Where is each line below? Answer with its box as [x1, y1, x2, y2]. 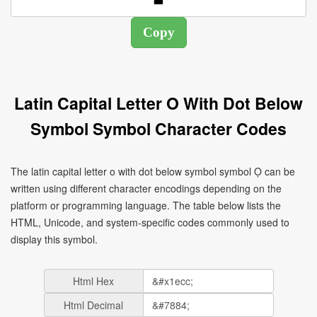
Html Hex [73, 274, 114, 288]
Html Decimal [64, 298, 123, 312]
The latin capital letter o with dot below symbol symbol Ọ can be [11, 164, 295, 178]
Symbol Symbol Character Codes [30, 117, 287, 140]
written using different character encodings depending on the [11, 181, 282, 195]
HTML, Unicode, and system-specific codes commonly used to [11, 215, 289, 229]
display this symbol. [11, 232, 98, 246]
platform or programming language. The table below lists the [11, 198, 281, 212]
